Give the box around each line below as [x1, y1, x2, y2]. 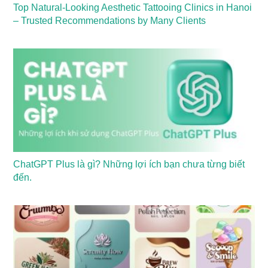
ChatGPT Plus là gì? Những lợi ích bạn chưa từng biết [13, 159, 245, 169]
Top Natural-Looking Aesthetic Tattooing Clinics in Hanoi [13, 2, 252, 13]
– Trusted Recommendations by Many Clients [13, 16, 206, 26]
